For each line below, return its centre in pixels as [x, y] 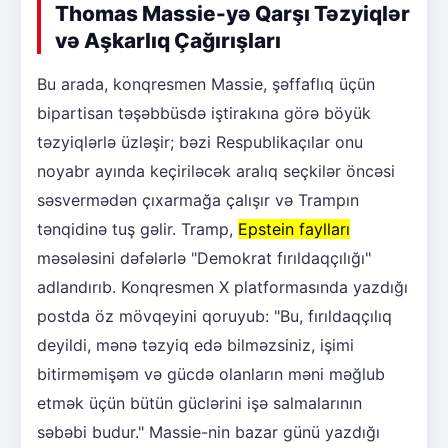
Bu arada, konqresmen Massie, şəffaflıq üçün [206, 84]
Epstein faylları [294, 229]
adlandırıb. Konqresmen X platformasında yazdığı [222, 287]
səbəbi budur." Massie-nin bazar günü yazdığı [208, 432]
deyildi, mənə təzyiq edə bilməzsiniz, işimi [195, 345]
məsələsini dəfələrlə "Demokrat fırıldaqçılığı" [204, 258]
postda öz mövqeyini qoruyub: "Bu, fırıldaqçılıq [214, 316]
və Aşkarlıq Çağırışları [168, 41]
